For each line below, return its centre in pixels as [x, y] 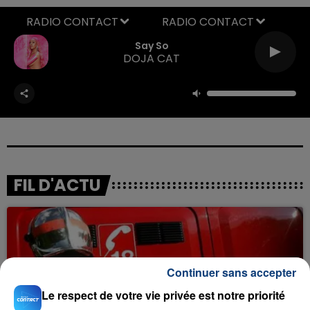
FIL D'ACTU [57, 185]
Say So [152, 46]
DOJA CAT [152, 58]
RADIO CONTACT [208, 21]
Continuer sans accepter [231, 272]
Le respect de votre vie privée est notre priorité [163, 295]
